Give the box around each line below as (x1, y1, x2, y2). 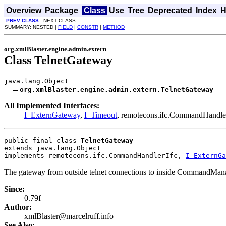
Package (45, 6, 78, 15)
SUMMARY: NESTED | (5, 24, 58, 30)
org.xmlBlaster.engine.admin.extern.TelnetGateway (20, 85, 213, 93)
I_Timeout (84, 110, 117, 119)
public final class (4, 136, 81, 144)
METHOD (103, 24, 125, 30)
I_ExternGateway (24, 110, 80, 119)
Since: (4, 184, 25, 193)
